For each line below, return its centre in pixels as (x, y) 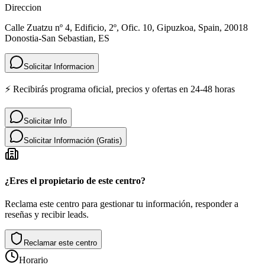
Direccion (23, 7)
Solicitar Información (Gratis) (73, 140)
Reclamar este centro (60, 243)
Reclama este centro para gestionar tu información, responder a (122, 204)
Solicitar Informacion (59, 66)
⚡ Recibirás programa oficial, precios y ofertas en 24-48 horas (120, 89)
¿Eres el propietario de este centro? (75, 181)
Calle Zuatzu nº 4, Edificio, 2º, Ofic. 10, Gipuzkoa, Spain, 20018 (126, 27)
